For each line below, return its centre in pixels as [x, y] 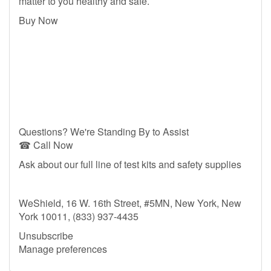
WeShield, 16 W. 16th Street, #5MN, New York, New [130, 203]
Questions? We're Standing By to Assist [104, 132]
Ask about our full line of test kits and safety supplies [130, 164]
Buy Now [38, 20]
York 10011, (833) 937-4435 [79, 216]
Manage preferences [63, 249]
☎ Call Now [46, 145]
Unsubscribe [46, 236]
